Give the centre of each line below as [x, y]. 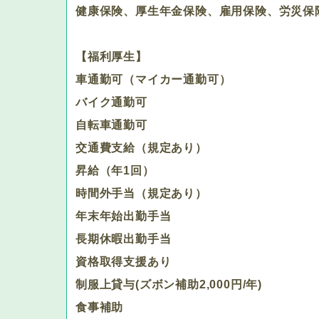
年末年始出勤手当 [124, 216]
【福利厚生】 [111, 57]
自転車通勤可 [111, 125]
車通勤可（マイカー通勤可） [153, 79]
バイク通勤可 [111, 102]
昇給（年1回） [115, 171]
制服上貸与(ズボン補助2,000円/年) [169, 284]
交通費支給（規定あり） [141, 148]
